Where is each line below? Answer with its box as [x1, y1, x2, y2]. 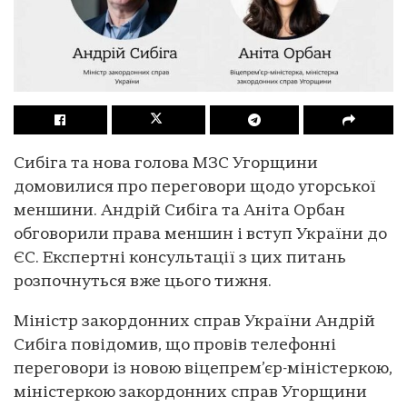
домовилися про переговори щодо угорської [14, 178, 376, 196]
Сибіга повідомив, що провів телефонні [14, 336, 336, 354]
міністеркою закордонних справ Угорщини [14, 383, 367, 402]
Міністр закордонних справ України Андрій [14, 313, 375, 331]
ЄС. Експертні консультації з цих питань [14, 249, 346, 267]
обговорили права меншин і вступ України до [14, 225, 387, 243]
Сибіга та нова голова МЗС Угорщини [14, 154, 318, 173]
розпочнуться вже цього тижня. [14, 273, 272, 291]
